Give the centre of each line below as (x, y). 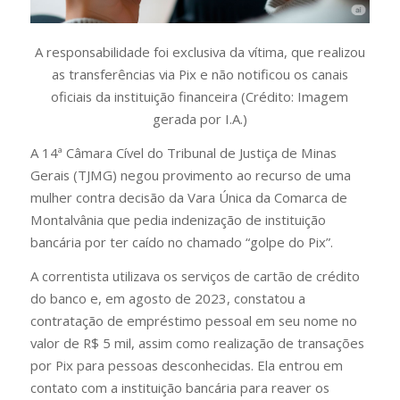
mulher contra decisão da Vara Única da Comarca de (188, 198)
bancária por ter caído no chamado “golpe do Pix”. (181, 242)
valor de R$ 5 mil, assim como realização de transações (197, 342)
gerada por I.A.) (200, 119)
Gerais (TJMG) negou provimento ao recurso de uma (190, 175)
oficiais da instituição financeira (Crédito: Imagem (200, 97)
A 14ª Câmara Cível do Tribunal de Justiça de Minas (183, 153)
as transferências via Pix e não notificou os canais (200, 75)
